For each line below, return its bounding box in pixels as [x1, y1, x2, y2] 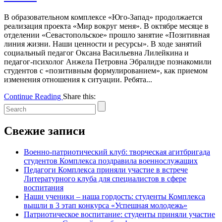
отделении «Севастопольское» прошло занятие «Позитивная [4, 31, 210, 40]
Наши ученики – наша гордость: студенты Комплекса [24, 192, 205, 201]
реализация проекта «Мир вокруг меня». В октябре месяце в [4, 22, 209, 31]
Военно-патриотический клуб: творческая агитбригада [24, 148, 210, 157]
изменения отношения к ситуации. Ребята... [4, 75, 152, 84]
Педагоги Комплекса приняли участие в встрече [24, 166, 188, 174]
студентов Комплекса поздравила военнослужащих [24, 157, 198, 166]
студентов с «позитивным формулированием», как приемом [4, 66, 208, 75]
